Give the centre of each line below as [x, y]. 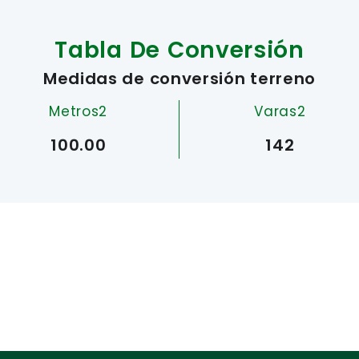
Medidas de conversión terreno [179, 78]
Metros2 [79, 111]
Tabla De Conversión [179, 50]
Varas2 [280, 111]
